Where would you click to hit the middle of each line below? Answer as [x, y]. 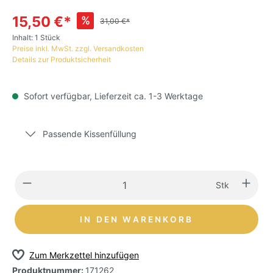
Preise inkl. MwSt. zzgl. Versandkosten [78, 48]
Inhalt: [23, 37]
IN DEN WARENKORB [136, 219]
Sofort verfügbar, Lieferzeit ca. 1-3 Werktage [112, 96]
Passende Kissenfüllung [90, 133]
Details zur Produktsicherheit [62, 59]
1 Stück [48, 37]
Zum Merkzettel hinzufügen [84, 255]
